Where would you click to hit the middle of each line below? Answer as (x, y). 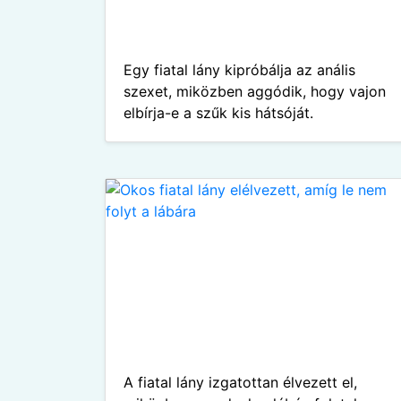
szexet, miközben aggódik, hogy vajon (255, 91)
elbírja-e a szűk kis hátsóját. (218, 113)
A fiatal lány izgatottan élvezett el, (240, 382)
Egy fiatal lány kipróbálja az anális (239, 70)
